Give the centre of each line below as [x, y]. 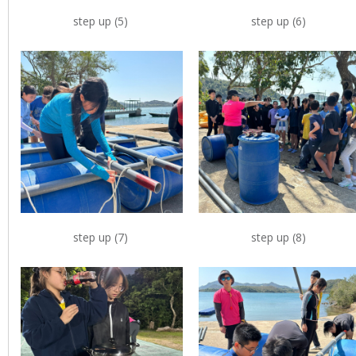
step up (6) [280, 21]
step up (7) [102, 237]
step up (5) [102, 21]
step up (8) [280, 237]
